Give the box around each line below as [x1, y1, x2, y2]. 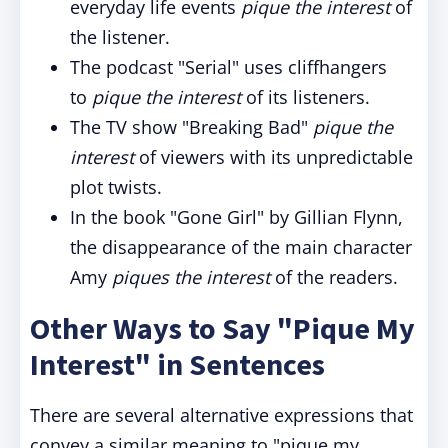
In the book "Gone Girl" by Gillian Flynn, [70, 205, 403, 229]
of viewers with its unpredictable [134, 145, 413, 169]
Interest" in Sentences [30, 345, 325, 383]
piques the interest [112, 265, 270, 289]
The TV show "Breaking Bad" [70, 115, 313, 139]
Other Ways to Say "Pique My [30, 309, 415, 347]
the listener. [70, 25, 170, 49]
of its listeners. [241, 85, 370, 109]
